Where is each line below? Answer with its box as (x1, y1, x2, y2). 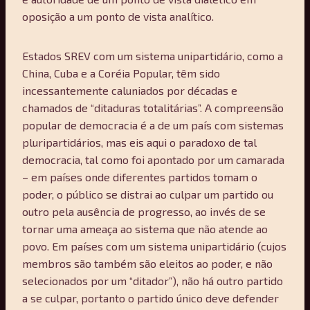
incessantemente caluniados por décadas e (22, 83, 237, 97)
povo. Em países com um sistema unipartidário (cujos (22, 239, 286, 253)
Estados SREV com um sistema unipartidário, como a (22, 48, 283, 62)
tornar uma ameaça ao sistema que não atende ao (22, 221, 268, 235)
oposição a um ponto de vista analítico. (22, 9, 214, 23)
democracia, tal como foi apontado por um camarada (22, 152, 284, 166)
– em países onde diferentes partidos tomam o (22, 170, 257, 183)
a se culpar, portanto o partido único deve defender (22, 291, 279, 304)
